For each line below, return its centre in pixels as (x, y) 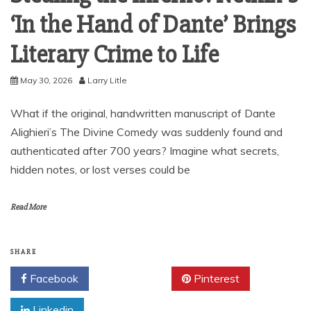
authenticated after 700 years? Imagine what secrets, (145, 150)
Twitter (135, 278)
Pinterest (215, 278)
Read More (28, 207)
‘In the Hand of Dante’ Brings (153, 25)
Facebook (53, 278)
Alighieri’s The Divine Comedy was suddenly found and (146, 132)
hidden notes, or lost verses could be (100, 169)
